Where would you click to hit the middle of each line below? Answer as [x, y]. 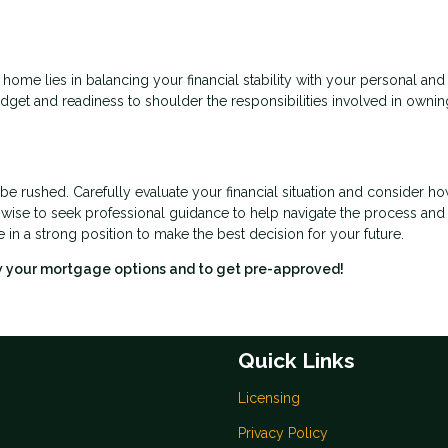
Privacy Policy [283, 433]
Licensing [269, 398]
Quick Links [296, 361]
